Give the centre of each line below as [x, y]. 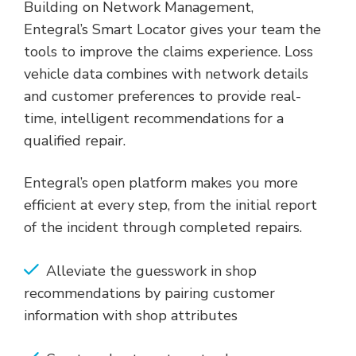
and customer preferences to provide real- [163, 96]
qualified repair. [79, 140]
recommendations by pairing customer [149, 293]
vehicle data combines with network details [166, 74]
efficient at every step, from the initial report [170, 205]
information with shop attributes [131, 315]
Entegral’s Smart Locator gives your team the [172, 29]
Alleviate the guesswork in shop [151, 271]
